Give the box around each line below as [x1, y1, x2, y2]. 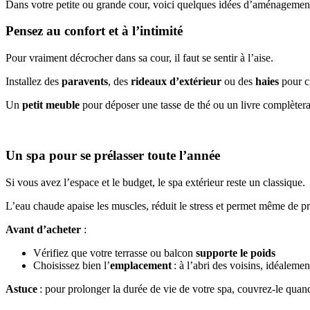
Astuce [6, 282, 39, 295]
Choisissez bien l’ [33, 259, 110, 271]
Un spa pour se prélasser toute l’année [6, 147, 220, 163]
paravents [62, 75, 108, 88]
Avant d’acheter [6, 223, 84, 235]
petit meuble [22, 99, 80, 111]
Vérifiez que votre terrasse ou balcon [33, 246, 196, 259]
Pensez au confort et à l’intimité [6, 24, 183, 39]
